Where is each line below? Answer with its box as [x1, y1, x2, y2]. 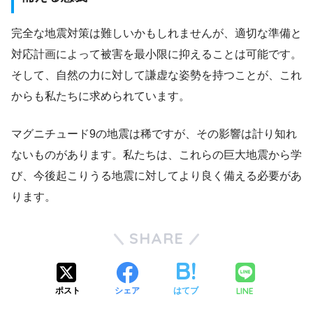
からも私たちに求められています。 [11, 89, 190, 102]
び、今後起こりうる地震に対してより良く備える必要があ [11, 169, 302, 182]
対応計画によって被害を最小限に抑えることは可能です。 [11, 48, 302, 60]
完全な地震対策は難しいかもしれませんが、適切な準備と [11, 27, 302, 39]
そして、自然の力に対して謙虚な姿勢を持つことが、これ [11, 68, 302, 81]
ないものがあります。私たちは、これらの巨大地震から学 [11, 148, 302, 161]
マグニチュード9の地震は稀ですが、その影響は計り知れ [11, 127, 297, 140]
